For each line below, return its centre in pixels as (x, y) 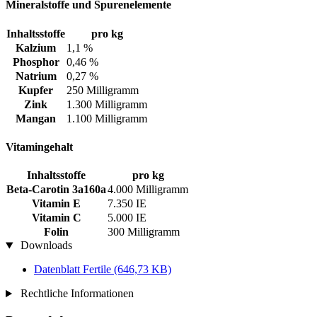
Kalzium (36, 47)
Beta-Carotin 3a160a (56, 190)
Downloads (45, 246)
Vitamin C (56, 218)
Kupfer (36, 90)
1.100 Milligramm (107, 118)
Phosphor (36, 62)
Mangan (36, 118)
